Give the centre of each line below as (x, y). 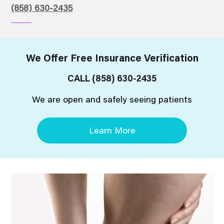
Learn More (112, 131)
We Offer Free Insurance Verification (112, 59)
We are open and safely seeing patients (112, 100)
